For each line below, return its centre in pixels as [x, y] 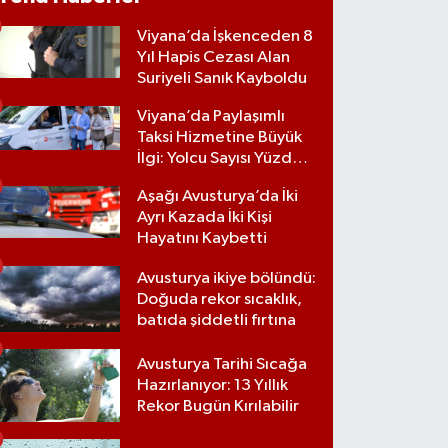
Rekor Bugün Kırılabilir [218, 406]
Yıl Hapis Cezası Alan [214, 58]
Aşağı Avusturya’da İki [218, 197]
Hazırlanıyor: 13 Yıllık [213, 385]
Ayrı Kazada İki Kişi [205, 218]
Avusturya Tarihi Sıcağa [222, 364]
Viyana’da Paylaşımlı [211, 117]
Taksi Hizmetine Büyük [220, 138]
